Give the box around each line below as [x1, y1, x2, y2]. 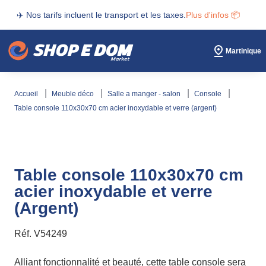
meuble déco [58, 90, 96, 98]
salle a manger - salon [112, 90, 182, 98]
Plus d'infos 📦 [186, 10, 240, 20]
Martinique [226, 46, 261, 55]
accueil [19, 90, 40, 98]
